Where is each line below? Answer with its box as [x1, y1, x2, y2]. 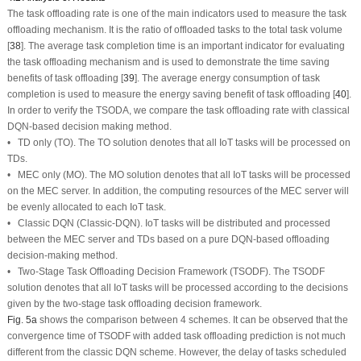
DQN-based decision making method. [6, 120, 172, 132]
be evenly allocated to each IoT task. [6, 201, 166, 213]
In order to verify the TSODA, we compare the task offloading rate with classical [6, 104, 350, 116]
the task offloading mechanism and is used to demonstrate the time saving [6, 56, 330, 68]
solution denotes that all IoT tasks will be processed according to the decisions [6, 281, 348, 293]
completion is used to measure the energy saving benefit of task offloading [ [6, 88, 335, 100]
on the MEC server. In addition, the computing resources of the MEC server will [6, 185, 349, 197]
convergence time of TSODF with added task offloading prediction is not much [6, 330, 346, 342]
